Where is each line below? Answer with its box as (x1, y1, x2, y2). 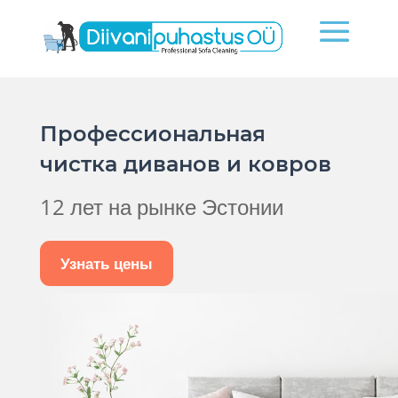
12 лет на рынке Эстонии (39, 192, 283, 222)
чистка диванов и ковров (39, 151, 331, 178)
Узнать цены (60, 254, 153, 273)
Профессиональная (39, 121, 266, 147)
